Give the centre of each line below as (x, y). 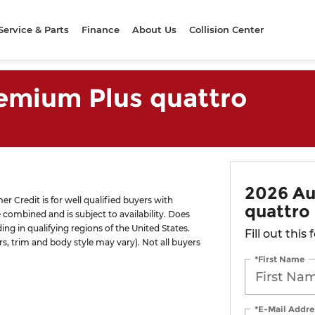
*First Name (279, 259)
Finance (101, 30)
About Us (155, 30)
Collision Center (227, 30)
